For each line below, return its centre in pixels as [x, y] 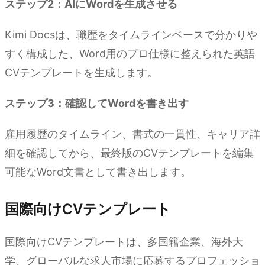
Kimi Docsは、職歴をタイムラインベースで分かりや [131, 35]
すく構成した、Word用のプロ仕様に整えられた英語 [130, 54]
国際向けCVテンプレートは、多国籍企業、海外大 [124, 242]
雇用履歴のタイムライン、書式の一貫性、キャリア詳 [132, 134]
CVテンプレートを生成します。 [81, 73]
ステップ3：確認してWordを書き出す [97, 104]
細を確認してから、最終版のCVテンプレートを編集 [129, 153]
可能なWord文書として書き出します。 [98, 172]
